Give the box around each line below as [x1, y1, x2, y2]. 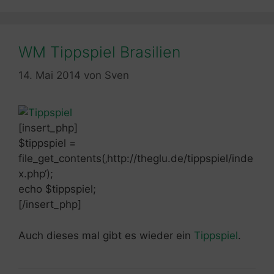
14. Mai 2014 [18, 69, 81, 82]
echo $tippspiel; [18, 183, 96, 196]
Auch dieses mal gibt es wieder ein [18, 229, 194, 242]
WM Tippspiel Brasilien [18, 42, 180, 61]
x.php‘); [18, 168, 53, 180]
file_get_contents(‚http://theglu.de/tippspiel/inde [18, 152, 253, 165]
